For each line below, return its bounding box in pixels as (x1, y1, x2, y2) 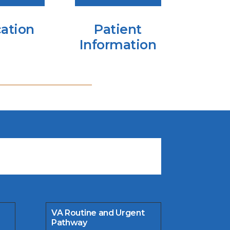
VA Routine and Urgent (51, 207, 145, 218)
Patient (94, 21, 142, 37)
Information (79, 36, 157, 52)
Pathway (51, 217, 87, 227)
